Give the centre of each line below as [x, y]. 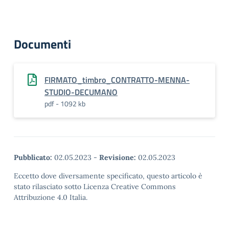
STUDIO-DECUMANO [81, 92]
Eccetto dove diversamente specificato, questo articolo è [108, 176]
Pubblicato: [33, 157]
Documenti [42, 44]
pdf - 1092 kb [65, 104]
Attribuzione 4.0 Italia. [51, 197]
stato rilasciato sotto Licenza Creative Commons [95, 187]
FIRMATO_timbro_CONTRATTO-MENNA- [117, 80]
